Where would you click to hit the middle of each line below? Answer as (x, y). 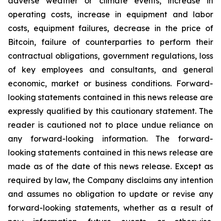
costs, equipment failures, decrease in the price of (110, 28)
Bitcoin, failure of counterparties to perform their (110, 42)
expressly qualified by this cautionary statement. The (110, 111)
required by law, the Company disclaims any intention (110, 180)
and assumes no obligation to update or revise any (110, 194)
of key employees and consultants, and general (110, 70)
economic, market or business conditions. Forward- (110, 83)
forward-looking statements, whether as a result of (110, 208)
